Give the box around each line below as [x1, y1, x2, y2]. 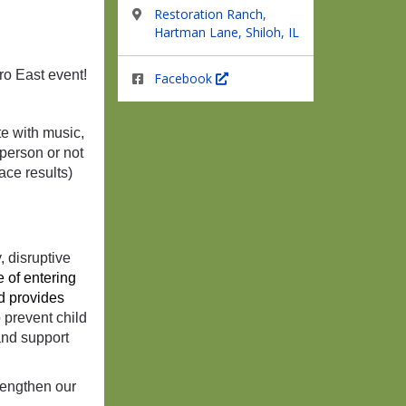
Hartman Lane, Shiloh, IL [154, 24, 299, 41]
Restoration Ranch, [154, 5, 266, 23]
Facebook [154, 70, 216, 87]
